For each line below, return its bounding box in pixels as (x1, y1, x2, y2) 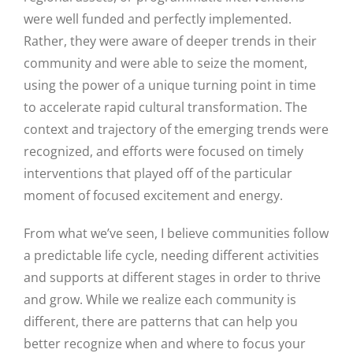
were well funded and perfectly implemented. (24, 10, 292, 28)
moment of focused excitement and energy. (24, 187, 283, 205)
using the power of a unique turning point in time (24, 76, 316, 95)
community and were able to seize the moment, (24, 54, 307, 72)
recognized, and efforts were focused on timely (24, 143, 303, 161)
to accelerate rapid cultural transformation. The (24, 98, 307, 117)
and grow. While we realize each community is (24, 291, 296, 309)
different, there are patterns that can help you (24, 313, 298, 331)
